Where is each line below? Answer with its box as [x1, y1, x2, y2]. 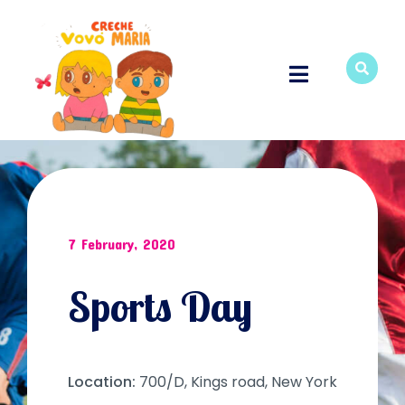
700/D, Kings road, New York [139, 371, 337, 392]
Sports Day [68, 279, 252, 333]
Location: [68, 371, 136, 392]
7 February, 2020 [68, 234, 175, 252]
